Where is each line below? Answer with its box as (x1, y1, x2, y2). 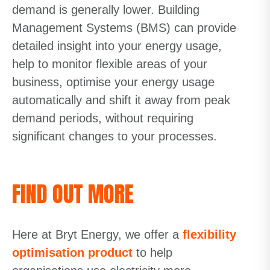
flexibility (183, 228, 236, 241)
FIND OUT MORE (12, 178, 134, 210)
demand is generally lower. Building (12, 3, 199, 16)
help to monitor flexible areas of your (12, 57, 207, 71)
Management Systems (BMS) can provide (12, 21, 236, 34)
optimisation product (12, 246, 133, 259)
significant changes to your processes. (12, 130, 217, 143)
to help (133, 246, 172, 259)
